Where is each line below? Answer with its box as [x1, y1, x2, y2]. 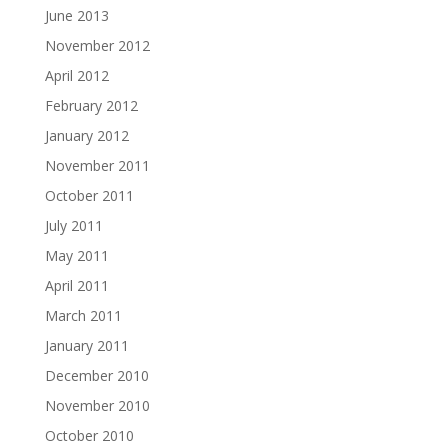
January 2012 [44, 126, 129, 145]
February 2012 [44, 96, 138, 115]
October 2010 [44, 426, 134, 445]
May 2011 [44, 246, 109, 265]
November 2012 [44, 36, 150, 55]
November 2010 [44, 396, 150, 415]
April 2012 [44, 66, 109, 85]
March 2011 [44, 306, 122, 325]
